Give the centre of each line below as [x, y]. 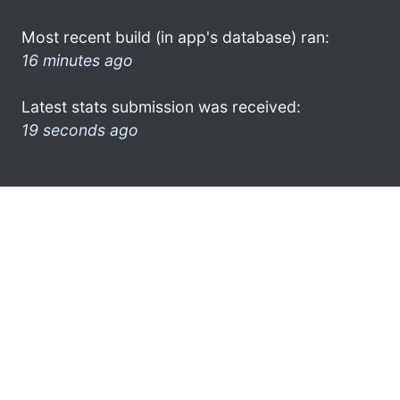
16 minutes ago [77, 60]
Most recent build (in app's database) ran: [175, 37]
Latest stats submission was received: [161, 106]
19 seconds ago [80, 129]
